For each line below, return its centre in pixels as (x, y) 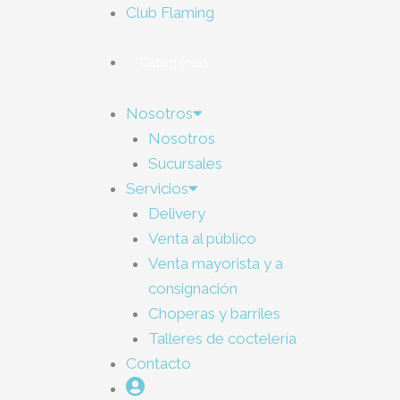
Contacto (158, 363)
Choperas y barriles (215, 313)
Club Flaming (170, 12)
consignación (193, 288)
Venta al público (203, 238)
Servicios (157, 188)
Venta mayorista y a (216, 263)
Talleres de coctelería (223, 338)
